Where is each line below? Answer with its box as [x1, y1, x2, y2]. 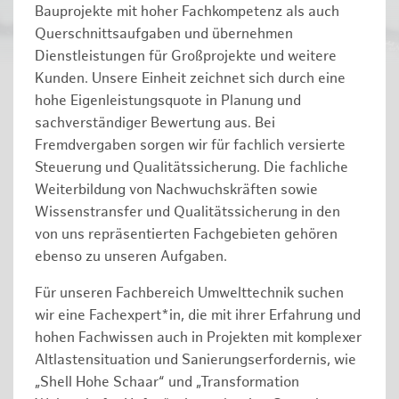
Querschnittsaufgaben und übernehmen [35, 26, 293, 44]
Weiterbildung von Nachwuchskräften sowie [35, 182, 318, 199]
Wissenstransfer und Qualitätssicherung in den [35, 204, 340, 222]
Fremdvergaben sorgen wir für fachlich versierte [35, 137, 346, 155]
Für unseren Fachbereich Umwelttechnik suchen [35, 285, 344, 303]
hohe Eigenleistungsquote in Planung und [35, 93, 301, 110]
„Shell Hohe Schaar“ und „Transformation [35, 374, 299, 392]
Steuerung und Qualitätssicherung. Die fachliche [35, 159, 348, 177]
